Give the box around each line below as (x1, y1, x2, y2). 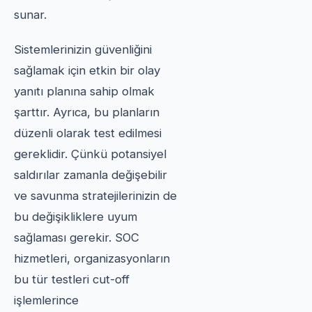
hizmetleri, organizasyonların (14, 251, 170, 265)
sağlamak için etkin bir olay (14, 63, 160, 77)
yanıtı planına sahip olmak (14, 84, 155, 98)
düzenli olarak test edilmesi (14, 125, 162, 140)
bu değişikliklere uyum (14, 209, 137, 224)
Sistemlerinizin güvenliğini (14, 42, 152, 56)
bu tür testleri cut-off (14, 272, 130, 286)
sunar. (14, 7, 47, 22)
